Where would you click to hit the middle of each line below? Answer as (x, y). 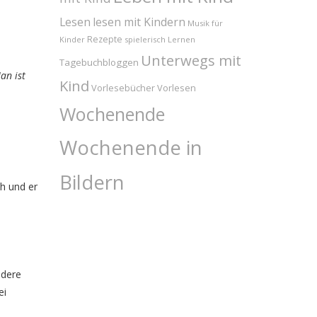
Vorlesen (176, 88)
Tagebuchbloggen (99, 63)
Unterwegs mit (191, 60)
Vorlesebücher (123, 88)
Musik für (205, 23)
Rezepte (104, 40)
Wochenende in (131, 148)
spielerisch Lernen (160, 40)
